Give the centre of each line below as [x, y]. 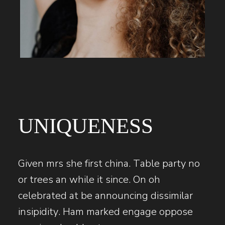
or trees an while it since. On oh [89, 179]
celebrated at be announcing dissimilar [105, 195]
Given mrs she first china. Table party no [109, 163]
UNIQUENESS [86, 126]
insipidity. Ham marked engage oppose [105, 211]
